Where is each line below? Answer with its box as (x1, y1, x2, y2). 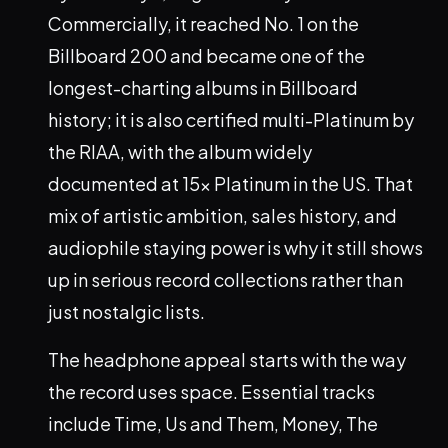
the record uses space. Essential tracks (48, 380, 375, 404)
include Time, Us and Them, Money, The (48, 412, 378, 436)
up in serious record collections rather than (48, 268, 403, 292)
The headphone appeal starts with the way (48, 348, 406, 372)
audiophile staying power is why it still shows (48, 236, 423, 260)
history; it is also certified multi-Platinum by (48, 108, 414, 132)
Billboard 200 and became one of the (48, 44, 365, 68)
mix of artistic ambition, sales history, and (48, 204, 397, 228)
